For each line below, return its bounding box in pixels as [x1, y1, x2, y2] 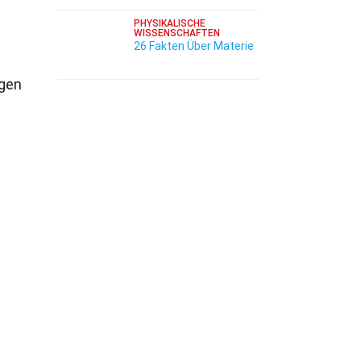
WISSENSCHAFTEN [134, 27, 220, 39]
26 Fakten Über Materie [134, 39, 254, 52]
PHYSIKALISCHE [134, 18, 205, 29]
